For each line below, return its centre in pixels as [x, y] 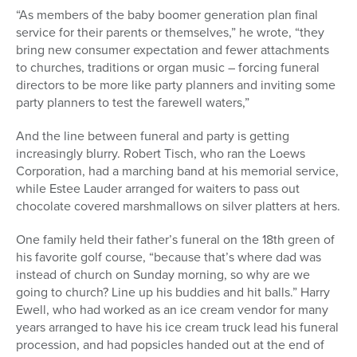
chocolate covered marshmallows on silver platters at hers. [178, 206]
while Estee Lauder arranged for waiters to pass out [158, 189]
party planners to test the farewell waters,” [133, 103]
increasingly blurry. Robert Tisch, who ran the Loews [161, 154]
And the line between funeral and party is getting [153, 136]
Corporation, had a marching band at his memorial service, [177, 171]
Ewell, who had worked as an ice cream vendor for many [172, 310]
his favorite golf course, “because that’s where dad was [169, 257]
